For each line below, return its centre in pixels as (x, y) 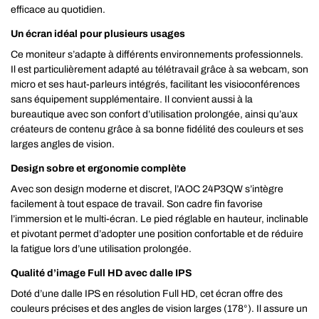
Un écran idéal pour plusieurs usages (98, 34)
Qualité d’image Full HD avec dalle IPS (101, 273)
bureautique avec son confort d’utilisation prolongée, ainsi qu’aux (154, 114)
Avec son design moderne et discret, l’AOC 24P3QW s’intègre (147, 189)
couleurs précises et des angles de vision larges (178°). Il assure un (159, 309)
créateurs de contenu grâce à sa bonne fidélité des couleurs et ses (157, 129)
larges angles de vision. (63, 144)
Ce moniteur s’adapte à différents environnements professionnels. (157, 54)
